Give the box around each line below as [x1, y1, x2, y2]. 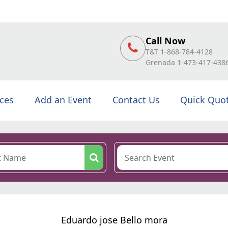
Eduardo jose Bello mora [61, 214, 167, 226]
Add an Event [34, 94, 92, 106]
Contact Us [112, 94, 160, 106]
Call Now [146, 34, 185, 47]
